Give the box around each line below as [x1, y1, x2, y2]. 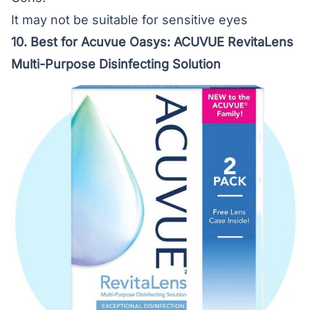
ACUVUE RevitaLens [174, 35, 293, 49]
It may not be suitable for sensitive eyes [11, 12, 248, 27]
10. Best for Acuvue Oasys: [11, 35, 174, 49]
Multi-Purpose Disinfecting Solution [11, 57, 221, 71]
